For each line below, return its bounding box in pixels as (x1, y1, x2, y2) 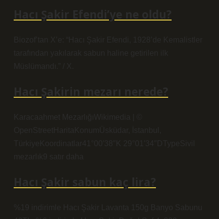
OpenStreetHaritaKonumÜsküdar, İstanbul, (14, 126, 161, 134)
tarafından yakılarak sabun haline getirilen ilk (14, 49, 168, 57)
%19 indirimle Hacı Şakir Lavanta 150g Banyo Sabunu (14, 203, 202, 212)
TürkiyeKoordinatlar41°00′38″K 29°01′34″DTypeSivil (14, 139, 195, 148)
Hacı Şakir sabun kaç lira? (14, 175, 156, 190)
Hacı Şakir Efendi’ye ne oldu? (14, 7, 172, 22)
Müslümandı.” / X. (14, 62, 74, 70)
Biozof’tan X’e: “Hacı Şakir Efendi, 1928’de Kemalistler (14, 36, 202, 44)
